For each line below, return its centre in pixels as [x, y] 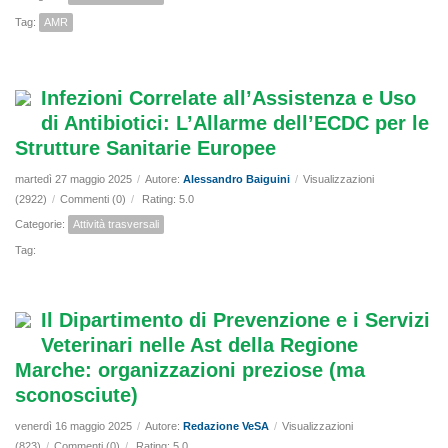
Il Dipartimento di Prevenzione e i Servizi [235, 320]
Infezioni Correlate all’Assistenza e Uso [228, 98]
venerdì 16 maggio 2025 [73, 426]
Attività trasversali [116, 224]
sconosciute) [76, 395]
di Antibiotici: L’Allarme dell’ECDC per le [235, 123]
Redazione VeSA [226, 426]
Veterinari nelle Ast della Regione [199, 345]
